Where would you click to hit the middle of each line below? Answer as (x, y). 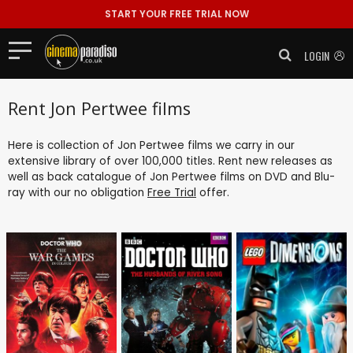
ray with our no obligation (78, 192)
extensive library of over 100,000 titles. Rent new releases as (170, 161)
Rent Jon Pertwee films (99, 108)
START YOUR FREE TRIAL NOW (176, 14)
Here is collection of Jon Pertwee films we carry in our (151, 145)
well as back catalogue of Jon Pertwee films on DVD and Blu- (171, 176)
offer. (213, 192)
